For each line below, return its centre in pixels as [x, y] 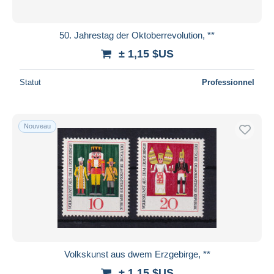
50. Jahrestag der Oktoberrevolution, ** [137, 35]
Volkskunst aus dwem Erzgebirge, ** [137, 254]
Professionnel [228, 82]
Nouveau [37, 126]
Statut [30, 82]
